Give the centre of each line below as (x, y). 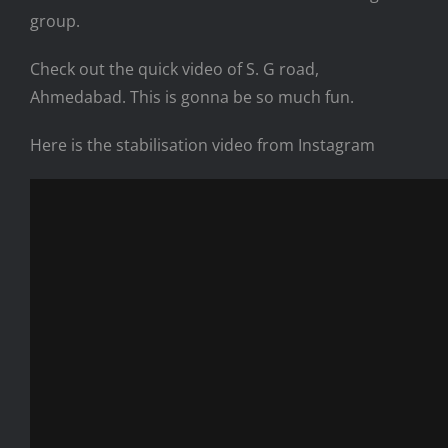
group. (55, 20)
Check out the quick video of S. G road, (174, 68)
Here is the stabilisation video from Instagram (202, 144)
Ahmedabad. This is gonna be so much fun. (192, 96)
